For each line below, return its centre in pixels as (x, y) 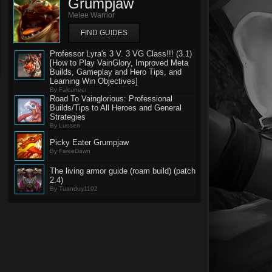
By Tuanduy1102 (74, 189)
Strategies (68, 117)
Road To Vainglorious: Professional (111, 99)
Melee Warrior (91, 15)
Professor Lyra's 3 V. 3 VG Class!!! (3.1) (121, 54)
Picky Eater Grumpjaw (89, 142)
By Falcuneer (68, 90)
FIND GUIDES (104, 33)
